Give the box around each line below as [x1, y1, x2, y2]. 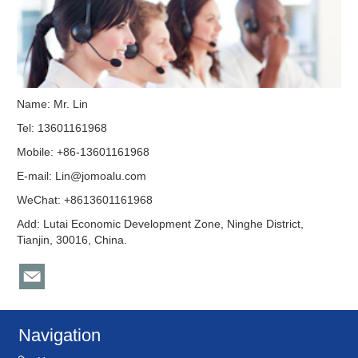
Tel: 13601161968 [17, 121, 108, 134]
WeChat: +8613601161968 [17, 193, 153, 206]
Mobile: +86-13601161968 [17, 145, 150, 158]
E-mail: [17, 169, 56, 182]
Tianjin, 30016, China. [17, 233, 128, 246]
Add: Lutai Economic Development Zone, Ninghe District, [17, 217, 304, 230]
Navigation [18, 324, 101, 345]
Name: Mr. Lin [17, 97, 89, 110]
